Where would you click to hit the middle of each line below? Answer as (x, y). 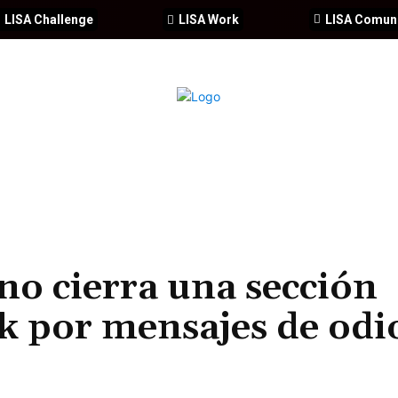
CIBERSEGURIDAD (92, 146)
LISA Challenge (49, 20)
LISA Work (209, 20)
